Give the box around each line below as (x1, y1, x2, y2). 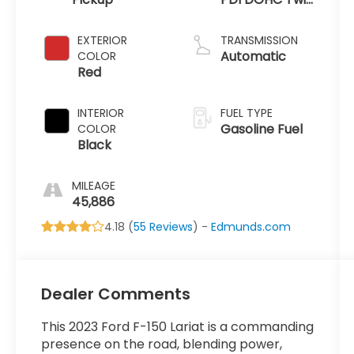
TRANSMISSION (220, 32, 298, 49)
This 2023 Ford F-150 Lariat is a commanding (41, 318, 314, 337)
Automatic (220, 47, 286, 66)
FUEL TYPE (220, 105, 273, 122)
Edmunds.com (211, 219, 292, 235)
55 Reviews (134, 219, 194, 235)
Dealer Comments (41, 283, 191, 306)
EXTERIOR (77, 32, 128, 49)
